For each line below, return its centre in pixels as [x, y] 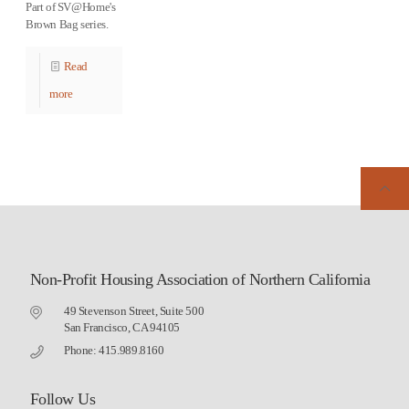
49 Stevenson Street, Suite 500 [134, 311]
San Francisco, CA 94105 [122, 327]
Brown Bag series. [67, 24]
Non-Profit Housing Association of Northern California [200, 279]
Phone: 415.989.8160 [114, 350]
